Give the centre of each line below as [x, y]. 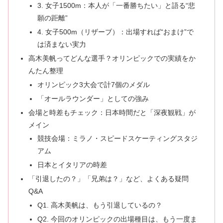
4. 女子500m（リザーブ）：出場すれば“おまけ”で [115, 32]
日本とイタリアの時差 [72, 165]
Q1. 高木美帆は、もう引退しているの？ [100, 205]
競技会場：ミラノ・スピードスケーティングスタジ [117, 139]
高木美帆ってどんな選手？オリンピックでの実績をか [112, 58]
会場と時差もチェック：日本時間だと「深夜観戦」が [112, 112]
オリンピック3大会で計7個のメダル [93, 84]
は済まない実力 [61, 44]
